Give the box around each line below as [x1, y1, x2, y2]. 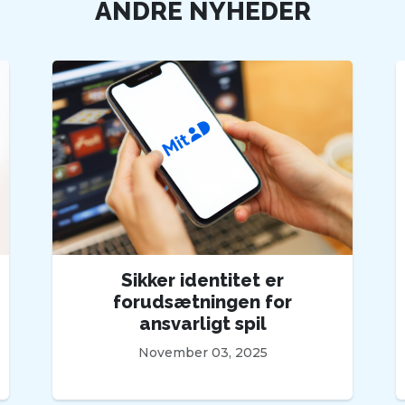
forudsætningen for [113, 291, 292, 314]
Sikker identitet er [121, 269, 284, 292]
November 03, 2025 [137, 344, 268, 362]
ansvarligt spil [138, 313, 267, 335]
